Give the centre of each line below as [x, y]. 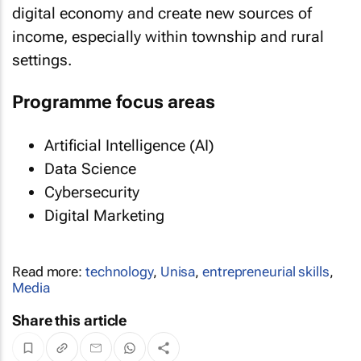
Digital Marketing [104, 215]
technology [119, 272]
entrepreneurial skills [266, 272]
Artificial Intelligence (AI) [129, 145]
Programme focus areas [114, 102]
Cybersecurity [92, 192]
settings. [42, 60]
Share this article [70, 320]
